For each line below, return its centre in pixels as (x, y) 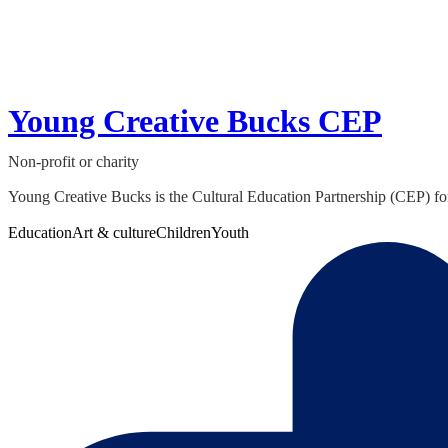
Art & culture (114, 233)
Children (183, 233)
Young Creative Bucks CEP (195, 121)
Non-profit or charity (73, 162)
